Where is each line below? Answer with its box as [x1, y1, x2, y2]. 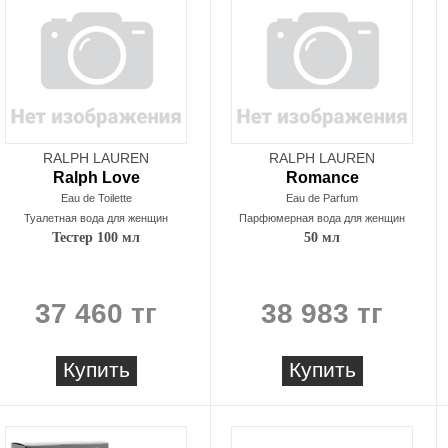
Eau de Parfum [286, 192, 358, 204]
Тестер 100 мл [52, 230, 140, 245]
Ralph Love [52, 169, 140, 186]
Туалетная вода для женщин [24, 212, 168, 224]
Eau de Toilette [60, 192, 132, 204]
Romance [285, 169, 359, 186]
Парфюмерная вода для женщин [239, 212, 405, 224]
